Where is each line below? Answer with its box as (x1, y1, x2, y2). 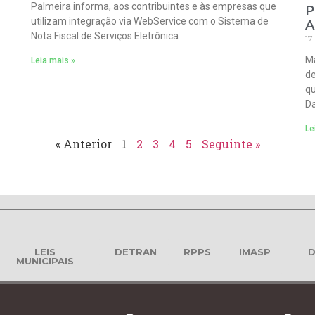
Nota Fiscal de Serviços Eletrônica (31, 30, 179, 41)
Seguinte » (201, 136, 260, 152)
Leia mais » (31, 55, 75, 65)
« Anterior (55, 136, 112, 152)
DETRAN (114, 246, 157, 258)
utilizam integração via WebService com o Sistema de (31, 15, 269, 27)
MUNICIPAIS (16, 255, 74, 267)
